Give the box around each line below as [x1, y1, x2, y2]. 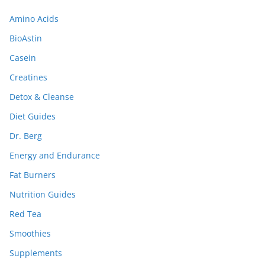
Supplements [9, 247, 62, 258]
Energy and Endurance [9, 149, 100, 161]
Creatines [9, 71, 47, 83]
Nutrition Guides [9, 188, 76, 200]
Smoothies [9, 227, 51, 239]
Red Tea [9, 208, 41, 219]
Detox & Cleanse [9, 91, 74, 102]
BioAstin [9, 32, 42, 44]
